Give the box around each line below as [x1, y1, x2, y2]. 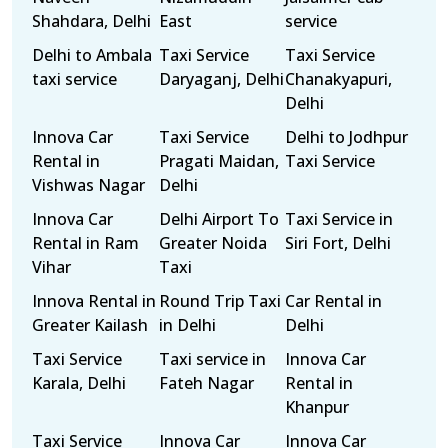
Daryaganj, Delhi [158, 68, 284, 90]
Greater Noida [158, 232, 267, 254]
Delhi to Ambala [32, 44, 152, 66]
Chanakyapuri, [285, 68, 393, 90]
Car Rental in [285, 290, 383, 312]
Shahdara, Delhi [32, 10, 151, 32]
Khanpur [285, 396, 350, 418]
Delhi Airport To [158, 208, 279, 230]
